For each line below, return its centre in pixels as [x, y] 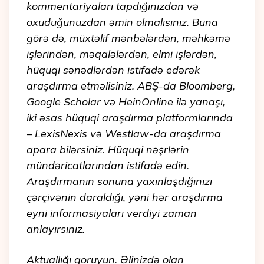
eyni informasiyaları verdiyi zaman [112, 213]
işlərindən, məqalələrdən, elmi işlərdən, [122, 54]
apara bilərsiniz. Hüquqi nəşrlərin [108, 150]
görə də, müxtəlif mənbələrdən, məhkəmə [128, 38]
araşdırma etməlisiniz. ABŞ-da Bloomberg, [131, 86]
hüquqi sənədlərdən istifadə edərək [113, 70]
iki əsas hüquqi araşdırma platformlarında [130, 118]
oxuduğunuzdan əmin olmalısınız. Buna [122, 22]
